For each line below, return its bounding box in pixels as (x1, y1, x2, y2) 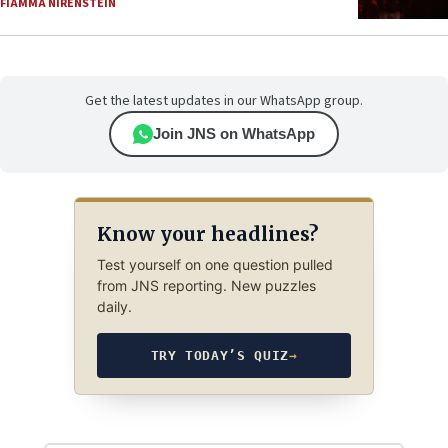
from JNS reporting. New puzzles (96, 277, 316, 295)
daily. (96, 298, 132, 316)
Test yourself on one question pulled (96, 256, 333, 274)
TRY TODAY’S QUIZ (150, 348, 289, 364)
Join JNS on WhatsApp (153, 125, 315, 143)
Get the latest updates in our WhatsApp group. (85, 91, 363, 112)
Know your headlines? (96, 221, 318, 246)
